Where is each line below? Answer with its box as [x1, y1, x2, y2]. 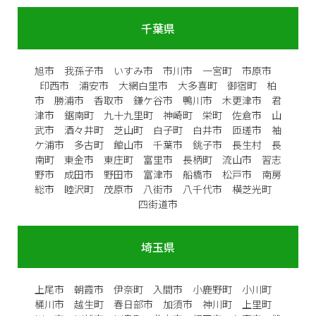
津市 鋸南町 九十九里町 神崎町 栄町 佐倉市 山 [35, 107, 281, 122]
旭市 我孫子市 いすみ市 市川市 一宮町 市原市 [35, 63, 281, 78]
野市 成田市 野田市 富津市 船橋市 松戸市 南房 [35, 166, 281, 181]
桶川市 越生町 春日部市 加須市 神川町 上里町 [35, 296, 281, 311]
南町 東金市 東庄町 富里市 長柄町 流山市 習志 [35, 152, 281, 166]
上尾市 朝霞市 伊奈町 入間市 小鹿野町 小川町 [35, 281, 281, 296]
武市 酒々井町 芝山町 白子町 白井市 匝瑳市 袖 [35, 122, 281, 137]
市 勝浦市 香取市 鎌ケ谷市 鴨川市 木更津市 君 [35, 92, 281, 107]
